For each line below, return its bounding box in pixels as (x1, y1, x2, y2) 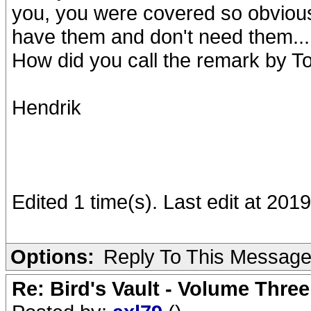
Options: (10, 245, 94, 268)
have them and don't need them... (12, 25, 310, 48)
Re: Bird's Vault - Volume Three (12, 277, 310, 300)
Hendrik (12, 96, 81, 119)
